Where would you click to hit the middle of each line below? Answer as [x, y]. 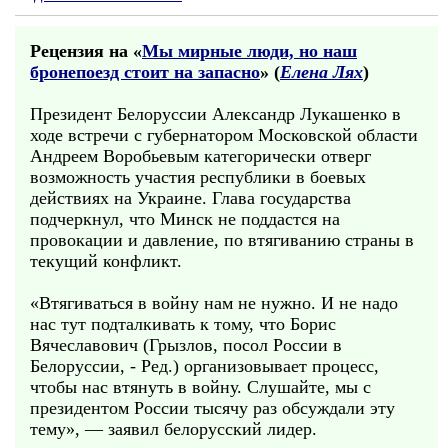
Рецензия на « [86, 51]
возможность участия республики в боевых [198, 177]
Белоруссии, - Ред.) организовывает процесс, [204, 366]
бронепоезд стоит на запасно [145, 72]
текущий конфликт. [106, 261]
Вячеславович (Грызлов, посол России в [186, 345]
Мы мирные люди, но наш [249, 51]
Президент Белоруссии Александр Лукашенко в [215, 114]
